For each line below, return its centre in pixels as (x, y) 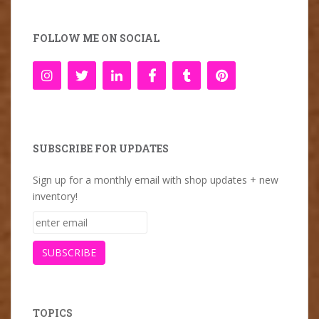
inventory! (55, 196)
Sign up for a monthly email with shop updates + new (156, 179)
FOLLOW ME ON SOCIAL (96, 38)
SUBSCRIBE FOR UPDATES (101, 148)
